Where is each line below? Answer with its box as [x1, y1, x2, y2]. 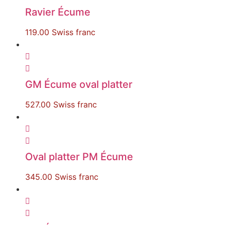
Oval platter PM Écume [25, 151, 133, 163]
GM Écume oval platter [25, 78, 133, 90]
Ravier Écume [25, 6, 90, 18]
